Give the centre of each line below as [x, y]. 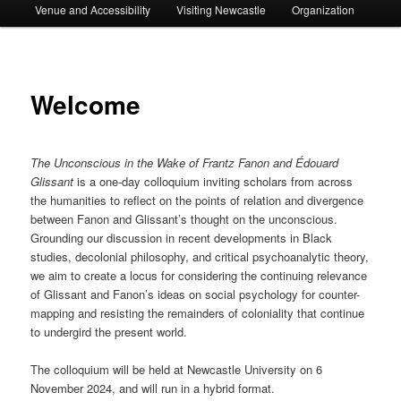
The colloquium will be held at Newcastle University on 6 [177, 370]
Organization [324, 10]
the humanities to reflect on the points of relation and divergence [197, 200]
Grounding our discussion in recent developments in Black [182, 237]
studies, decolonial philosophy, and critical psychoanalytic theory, [200, 256]
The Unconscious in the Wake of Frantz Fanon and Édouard [185, 162]
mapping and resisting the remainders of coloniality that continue [198, 312]
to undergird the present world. [109, 331]
